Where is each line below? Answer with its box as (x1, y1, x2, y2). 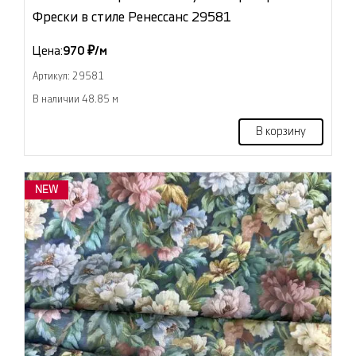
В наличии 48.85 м (33, 95, 118, 104)
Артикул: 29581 (33, 72, 104, 81)
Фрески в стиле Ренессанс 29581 (33, 10, 231, 24)
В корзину (256, 126, 306, 137)
